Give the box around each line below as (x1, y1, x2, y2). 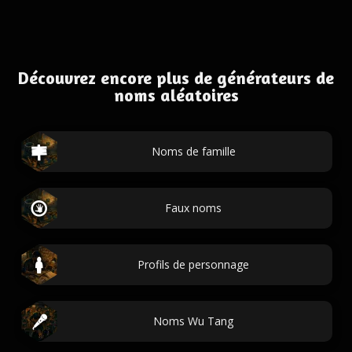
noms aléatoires (113, 85, 239, 105)
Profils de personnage (137, 257, 249, 272)
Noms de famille (151, 144, 236, 159)
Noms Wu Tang (153, 313, 233, 328)
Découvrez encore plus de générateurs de (18, 68, 334, 88)
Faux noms (165, 200, 222, 215)
